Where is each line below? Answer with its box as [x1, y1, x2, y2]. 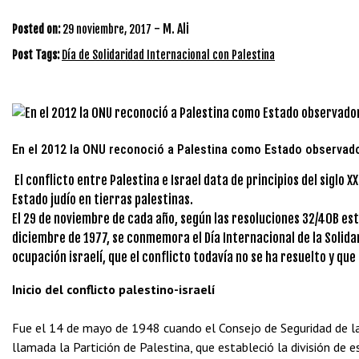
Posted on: [12, 22, 60, 36]
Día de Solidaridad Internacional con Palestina [62, 48, 275, 62]
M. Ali [163, 21, 189, 37]
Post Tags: [12, 48, 62, 62]
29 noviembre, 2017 [63, 22, 151, 36]
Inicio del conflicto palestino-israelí [12, 281, 216, 297]
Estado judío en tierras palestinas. [12, 192, 193, 208]
